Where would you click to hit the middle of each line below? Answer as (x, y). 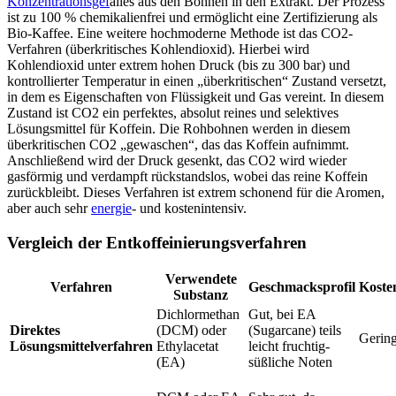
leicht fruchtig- (289, 346)
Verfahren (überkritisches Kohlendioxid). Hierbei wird (158, 49)
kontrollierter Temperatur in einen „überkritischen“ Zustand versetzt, (197, 81)
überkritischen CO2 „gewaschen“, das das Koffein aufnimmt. (178, 145)
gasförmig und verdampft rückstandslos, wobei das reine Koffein (187, 177)
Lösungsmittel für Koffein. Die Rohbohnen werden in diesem (179, 129)
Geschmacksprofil (302, 287)
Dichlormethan (198, 315)
